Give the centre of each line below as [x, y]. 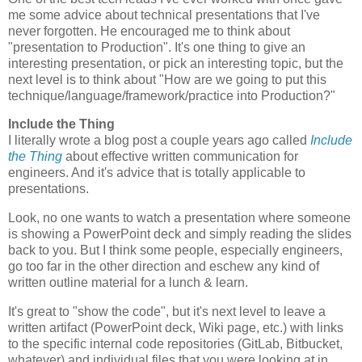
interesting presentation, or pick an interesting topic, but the [176, 63]
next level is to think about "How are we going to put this [167, 79]
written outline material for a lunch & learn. [128, 283]
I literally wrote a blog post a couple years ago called [159, 141]
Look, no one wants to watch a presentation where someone [179, 218]
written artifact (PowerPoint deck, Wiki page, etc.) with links [176, 328]
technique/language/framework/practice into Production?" [172, 95]
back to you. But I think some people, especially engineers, [175, 250]
